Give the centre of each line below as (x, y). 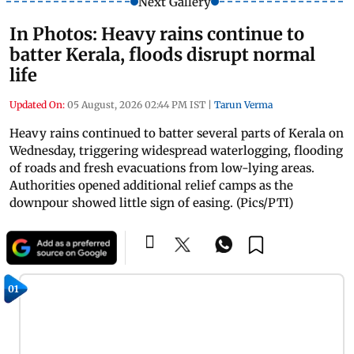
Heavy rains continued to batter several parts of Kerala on (177, 133)
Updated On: (37, 104)
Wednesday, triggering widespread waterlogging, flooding (176, 150)
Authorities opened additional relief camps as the (151, 185)
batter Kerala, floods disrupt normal (162, 54)
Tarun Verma (243, 104)
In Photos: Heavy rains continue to (157, 34)
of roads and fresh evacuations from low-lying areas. (162, 168)
